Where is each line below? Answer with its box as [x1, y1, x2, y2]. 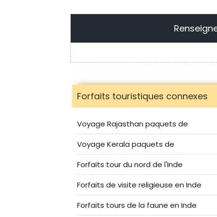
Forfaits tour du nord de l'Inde [77, 159, 183, 170]
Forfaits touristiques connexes [77, 90, 208, 102]
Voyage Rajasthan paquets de [77, 118, 188, 129]
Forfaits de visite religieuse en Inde [77, 179, 201, 190]
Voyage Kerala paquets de [77, 139, 174, 149]
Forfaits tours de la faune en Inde [77, 200, 197, 210]
